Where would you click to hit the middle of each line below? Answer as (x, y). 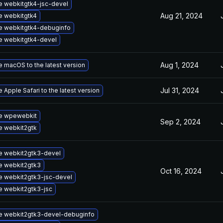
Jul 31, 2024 (180, 90)
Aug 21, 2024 (181, 16)
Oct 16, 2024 (181, 171)
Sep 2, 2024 (180, 122)
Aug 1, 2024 (179, 65)
